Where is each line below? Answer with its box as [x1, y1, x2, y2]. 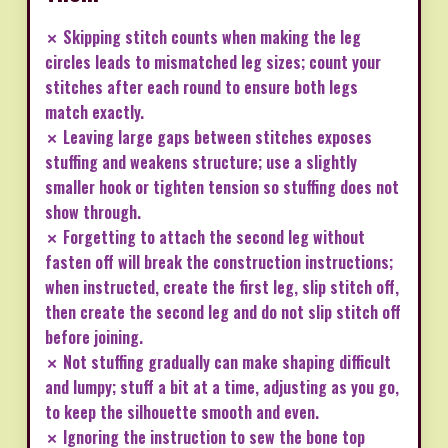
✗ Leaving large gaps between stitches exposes [45, 124, 372, 149]
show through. [45, 199, 141, 224]
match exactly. [45, 99, 144, 124]
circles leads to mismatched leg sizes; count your [45, 49, 381, 74]
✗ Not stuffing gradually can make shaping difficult [45, 349, 391, 374]
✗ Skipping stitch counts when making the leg [45, 24, 361, 49]
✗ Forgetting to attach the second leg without [45, 224, 365, 249]
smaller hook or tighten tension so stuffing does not [45, 174, 399, 199]
